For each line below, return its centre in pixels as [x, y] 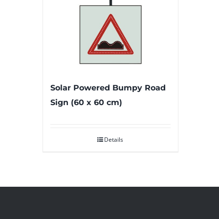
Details [114, 139]
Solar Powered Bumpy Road [108, 88]
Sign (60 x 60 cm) [86, 102]
